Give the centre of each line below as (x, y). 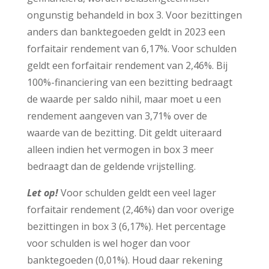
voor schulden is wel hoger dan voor (108, 243)
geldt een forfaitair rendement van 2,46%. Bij (127, 65)
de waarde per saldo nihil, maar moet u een (124, 99)
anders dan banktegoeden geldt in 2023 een (126, 32)
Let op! (44, 192)
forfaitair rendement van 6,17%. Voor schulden (131, 48)
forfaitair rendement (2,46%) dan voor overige (130, 209)
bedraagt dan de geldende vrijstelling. (111, 166)
